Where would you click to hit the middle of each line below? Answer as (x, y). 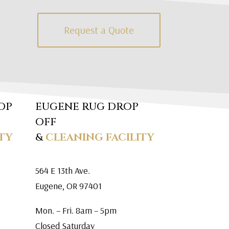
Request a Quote (99, 30)
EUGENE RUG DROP (87, 107)
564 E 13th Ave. (62, 170)
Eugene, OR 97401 (68, 186)
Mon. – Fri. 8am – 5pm (76, 210)
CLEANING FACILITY (98, 137)
